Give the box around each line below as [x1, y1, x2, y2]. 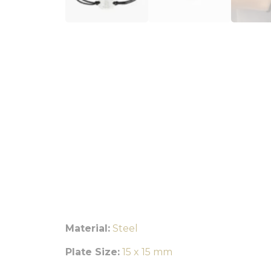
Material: [65, 223, 110, 234]
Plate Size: [65, 246, 120, 258]
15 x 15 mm [122, 246, 172, 258]
